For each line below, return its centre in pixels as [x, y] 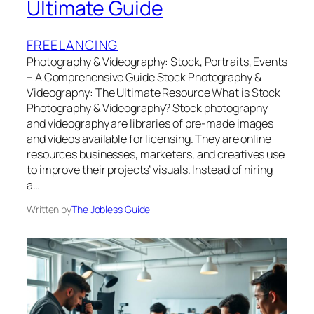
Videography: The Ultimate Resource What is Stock [154, 92]
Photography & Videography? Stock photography [147, 108]
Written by [49, 209]
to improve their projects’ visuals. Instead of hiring [150, 169]
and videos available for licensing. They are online [149, 138]
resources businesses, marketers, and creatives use [156, 154]
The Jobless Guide [111, 209]
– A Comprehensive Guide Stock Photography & [144, 77]
